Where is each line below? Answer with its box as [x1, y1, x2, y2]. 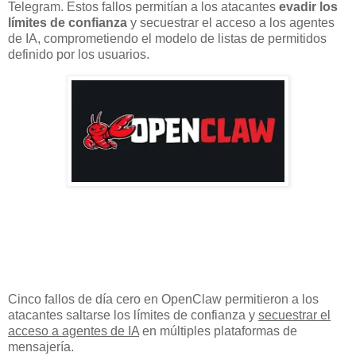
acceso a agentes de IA [8, 324, 139, 339]
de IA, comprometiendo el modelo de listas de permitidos [8, 31, 327, 45]
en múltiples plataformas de [139, 324, 297, 339]
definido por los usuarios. [8, 47, 149, 61]
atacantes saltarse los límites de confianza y [8, 308, 258, 323]
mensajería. [8, 340, 74, 354]
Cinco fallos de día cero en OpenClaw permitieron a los [8, 292, 319, 307]
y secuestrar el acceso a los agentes [127, 15, 335, 29]
